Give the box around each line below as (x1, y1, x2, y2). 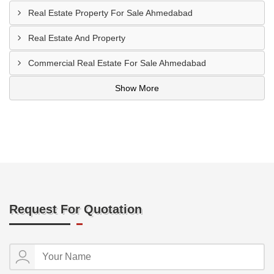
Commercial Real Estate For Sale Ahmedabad (28, 58, 206, 68)
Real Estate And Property (28, 33, 125, 43)
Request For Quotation (9, 202, 142, 216)
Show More (115, 83, 159, 93)
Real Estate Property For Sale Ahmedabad (28, 8, 193, 18)
